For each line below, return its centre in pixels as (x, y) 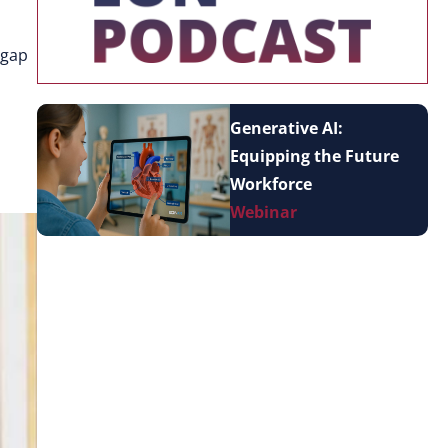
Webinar (263, 212)
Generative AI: (286, 128)
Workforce (270, 184)
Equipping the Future (314, 156)
